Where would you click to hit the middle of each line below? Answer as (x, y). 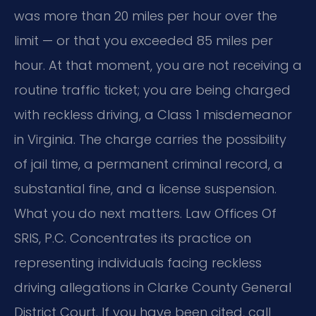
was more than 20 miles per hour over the (146, 16)
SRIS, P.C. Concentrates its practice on (133, 238)
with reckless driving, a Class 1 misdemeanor (153, 115)
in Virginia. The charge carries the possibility (150, 140)
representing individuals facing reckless (138, 263)
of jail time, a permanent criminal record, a (148, 164)
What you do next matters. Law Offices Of (145, 214)
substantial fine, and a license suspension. (145, 189)
